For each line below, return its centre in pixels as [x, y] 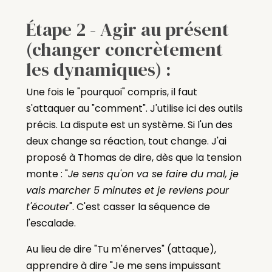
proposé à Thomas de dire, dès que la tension [134, 157]
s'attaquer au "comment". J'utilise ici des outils [134, 108]
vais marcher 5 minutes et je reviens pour [127, 190]
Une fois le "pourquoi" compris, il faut [111, 92]
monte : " [47, 174]
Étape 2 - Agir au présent [127, 29]
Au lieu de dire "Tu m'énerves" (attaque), [121, 249]
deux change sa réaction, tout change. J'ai [126, 141]
